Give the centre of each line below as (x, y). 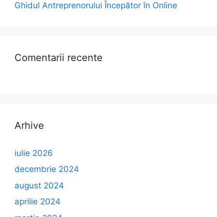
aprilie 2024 (38, 202)
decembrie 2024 (47, 169)
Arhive (29, 125)
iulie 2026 (34, 153)
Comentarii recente (59, 57)
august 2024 (39, 185)
